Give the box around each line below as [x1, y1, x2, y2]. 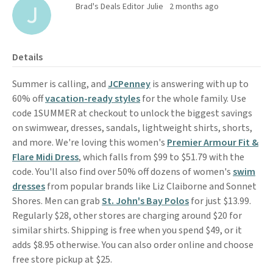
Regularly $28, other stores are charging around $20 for [12, 209, 242, 222]
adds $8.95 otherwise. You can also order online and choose [12, 238, 253, 252]
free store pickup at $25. [12, 253, 112, 266]
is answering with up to [151, 77, 249, 91]
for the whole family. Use [140, 92, 246, 105]
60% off [12, 92, 45, 105]
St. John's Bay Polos [102, 194, 189, 208]
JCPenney [108, 77, 151, 91]
